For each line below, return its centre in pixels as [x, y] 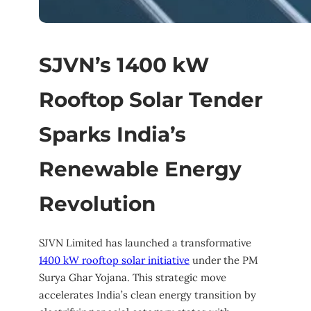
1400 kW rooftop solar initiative [114, 260]
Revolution [97, 203]
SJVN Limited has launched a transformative [145, 243]
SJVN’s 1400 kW [124, 64]
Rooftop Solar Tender [151, 99]
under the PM [224, 260]
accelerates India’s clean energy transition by [148, 295]
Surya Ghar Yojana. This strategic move [133, 278]
